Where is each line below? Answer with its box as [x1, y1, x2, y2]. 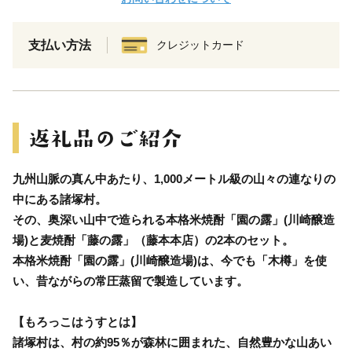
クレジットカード [156, 38, 244, 51]
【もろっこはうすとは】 [13, 314, 142, 328]
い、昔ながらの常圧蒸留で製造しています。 [13, 273, 248, 288]
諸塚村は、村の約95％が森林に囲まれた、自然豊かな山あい [13, 335, 332, 349]
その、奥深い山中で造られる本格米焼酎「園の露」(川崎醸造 [13, 212, 335, 226]
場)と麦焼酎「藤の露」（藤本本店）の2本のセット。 [13, 233, 294, 247]
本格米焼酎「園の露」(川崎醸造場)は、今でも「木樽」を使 [13, 253, 327, 267]
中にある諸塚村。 [13, 192, 107, 206]
